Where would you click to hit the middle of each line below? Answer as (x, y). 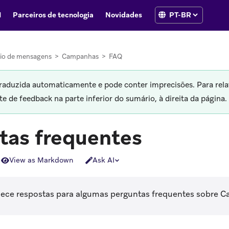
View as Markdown (41, 160)
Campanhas (80, 56)
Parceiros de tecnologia (53, 15)
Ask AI (104, 160)
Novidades (123, 15)
